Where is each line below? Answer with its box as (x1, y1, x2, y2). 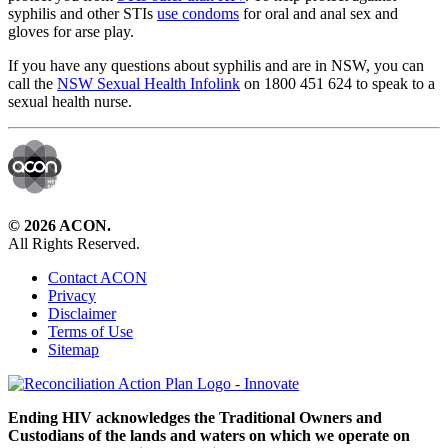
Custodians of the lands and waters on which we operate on (8, 426, 410, 444)
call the (8, 74, 57, 92)
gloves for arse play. (8, 22, 134, 40)
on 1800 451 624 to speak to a (240, 74, 435, 92)
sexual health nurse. (8, 92, 132, 110)
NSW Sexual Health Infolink (57, 74, 240, 92)
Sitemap (48, 340, 99, 358)
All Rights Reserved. (8, 234, 140, 252)
